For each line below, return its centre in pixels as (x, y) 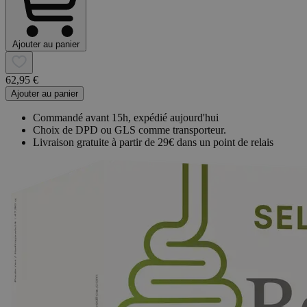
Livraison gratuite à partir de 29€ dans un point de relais (153, 142)
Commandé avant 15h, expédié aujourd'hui (126, 117)
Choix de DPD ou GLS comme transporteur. (130, 130)
